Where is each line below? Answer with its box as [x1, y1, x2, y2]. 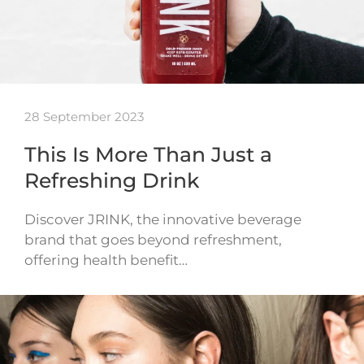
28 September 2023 [24, 108, 144, 124]
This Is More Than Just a [24, 141, 272, 167]
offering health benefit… [24, 251, 188, 268]
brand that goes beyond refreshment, [24, 231, 282, 248]
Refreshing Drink [24, 167, 199, 193]
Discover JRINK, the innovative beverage [24, 210, 301, 227]
